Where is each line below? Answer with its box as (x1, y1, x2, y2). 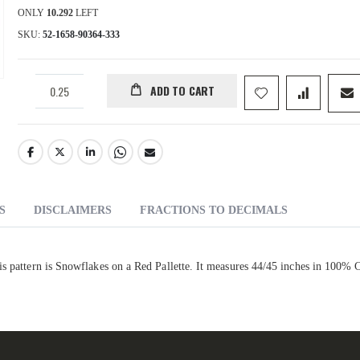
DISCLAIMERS (34, 204, 112, 217)
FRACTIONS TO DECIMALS (140, 204, 288, 217)
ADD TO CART (150, 82, 215, 100)
